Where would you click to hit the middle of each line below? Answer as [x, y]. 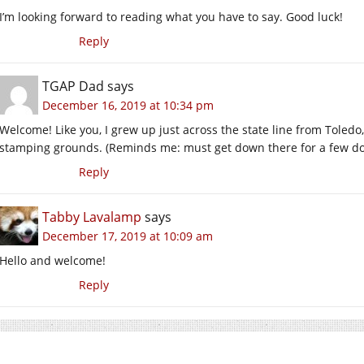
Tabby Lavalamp [92, 217]
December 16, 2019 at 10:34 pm [128, 105]
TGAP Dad [73, 86]
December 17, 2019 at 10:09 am [128, 236]
